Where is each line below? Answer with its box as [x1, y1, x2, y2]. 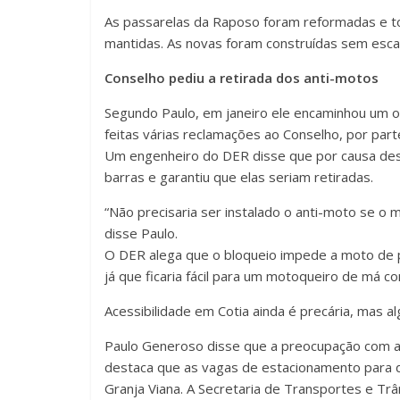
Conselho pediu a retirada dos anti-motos [104, 69, 379, 87]
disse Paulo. [104, 224, 178, 243]
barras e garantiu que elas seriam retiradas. [104, 168, 373, 187]
